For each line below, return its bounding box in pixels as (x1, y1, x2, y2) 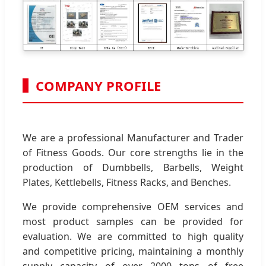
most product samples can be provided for (23, 214, 243, 228)
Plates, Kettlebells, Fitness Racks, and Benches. (23, 175, 231, 189)
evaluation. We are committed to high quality (23, 229, 243, 243)
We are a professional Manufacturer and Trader (23, 131, 243, 144)
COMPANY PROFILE (36, 76, 161, 94)
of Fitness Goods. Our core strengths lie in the (23, 145, 243, 159)
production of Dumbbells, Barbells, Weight (23, 160, 243, 174)
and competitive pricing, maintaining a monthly (23, 244, 243, 258)
